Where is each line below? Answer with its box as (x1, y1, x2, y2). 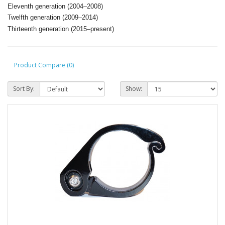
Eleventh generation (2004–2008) (8, 2, 103, 10)
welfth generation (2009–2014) (11, 14, 98, 22)
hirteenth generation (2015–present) (12, 25, 114, 33)
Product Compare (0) (14, 61, 74, 70)
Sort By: (13, 84, 35, 93)
